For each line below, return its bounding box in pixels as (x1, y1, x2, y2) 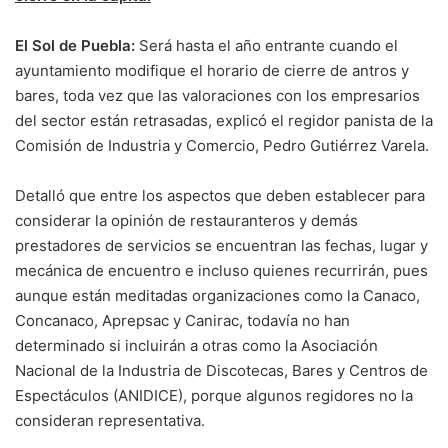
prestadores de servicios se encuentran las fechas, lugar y (15, 235, 428, 255)
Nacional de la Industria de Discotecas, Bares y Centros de (15, 360, 428, 380)
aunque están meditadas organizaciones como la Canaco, (15, 285, 420, 305)
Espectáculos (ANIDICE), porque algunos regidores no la (15, 385, 413, 405)
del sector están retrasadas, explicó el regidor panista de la (15, 110, 433, 130)
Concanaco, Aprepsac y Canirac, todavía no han (15, 310, 350, 330)
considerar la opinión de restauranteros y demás (15, 210, 358, 230)
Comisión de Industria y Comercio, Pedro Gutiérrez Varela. (15, 135, 429, 155)
